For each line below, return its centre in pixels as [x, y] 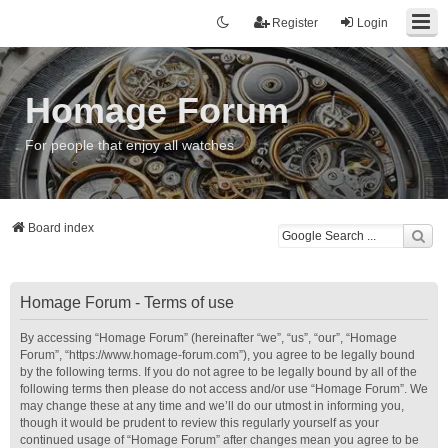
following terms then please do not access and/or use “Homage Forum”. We [224, 389]
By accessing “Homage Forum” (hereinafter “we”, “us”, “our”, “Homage [208, 338]
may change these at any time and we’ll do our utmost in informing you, [212, 406]
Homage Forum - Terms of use [127, 302]
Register [295, 23]
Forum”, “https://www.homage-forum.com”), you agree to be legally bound [217, 355]
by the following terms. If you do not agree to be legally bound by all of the [218, 372]
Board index [61, 228]
